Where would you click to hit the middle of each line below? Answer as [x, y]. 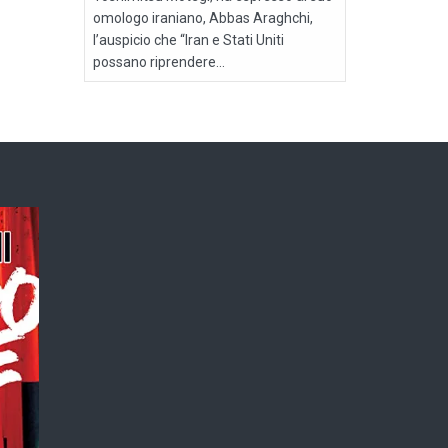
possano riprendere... [158, 62]
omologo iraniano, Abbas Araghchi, [202, 18]
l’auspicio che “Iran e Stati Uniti [188, 40]
